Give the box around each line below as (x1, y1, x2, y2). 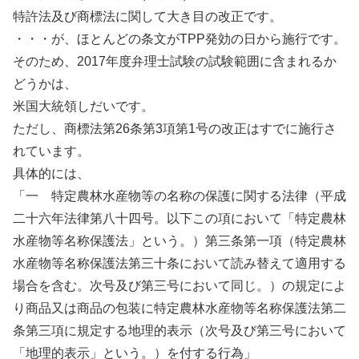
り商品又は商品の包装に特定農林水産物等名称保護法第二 (13, 301, 346, 316)
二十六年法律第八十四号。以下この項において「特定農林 (13, 212, 346, 226)
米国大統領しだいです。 (13, 99, 154, 114)
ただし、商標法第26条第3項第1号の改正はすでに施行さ (13, 122, 337, 136)
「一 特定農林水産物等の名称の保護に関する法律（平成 (13, 189, 346, 204)
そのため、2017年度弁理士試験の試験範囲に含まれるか (13, 54, 337, 69)
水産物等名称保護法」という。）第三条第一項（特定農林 (13, 234, 346, 248)
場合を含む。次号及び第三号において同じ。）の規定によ (13, 279, 346, 293)
